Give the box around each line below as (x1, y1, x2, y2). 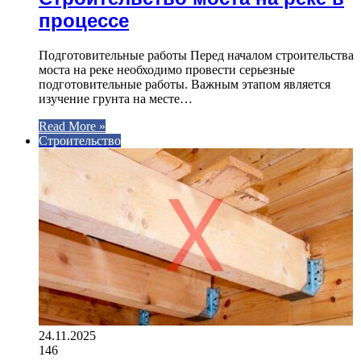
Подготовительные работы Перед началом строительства (39, 48, 354, 62)
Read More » (39, 118, 106, 133)
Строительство (39, 133, 121, 147)
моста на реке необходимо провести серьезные (39, 62, 295, 77)
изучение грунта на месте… (39, 91, 193, 106)
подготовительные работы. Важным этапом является (39, 77, 330, 91)
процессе (39, 9, 129, 31)
